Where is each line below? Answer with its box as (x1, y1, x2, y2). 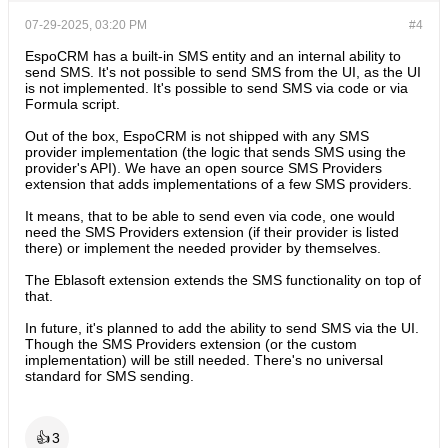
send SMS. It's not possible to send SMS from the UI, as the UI (25, 64, 421, 80)
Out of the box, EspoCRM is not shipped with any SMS (25, 128, 369, 144)
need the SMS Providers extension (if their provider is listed (25, 224, 399, 240)
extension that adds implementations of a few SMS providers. (25, 176, 412, 192)
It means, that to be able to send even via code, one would (25, 208, 395, 224)
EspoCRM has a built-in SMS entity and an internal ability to (25, 48, 401, 64)
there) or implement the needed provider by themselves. (25, 240, 381, 256)
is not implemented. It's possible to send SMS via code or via (25, 80, 408, 96)
